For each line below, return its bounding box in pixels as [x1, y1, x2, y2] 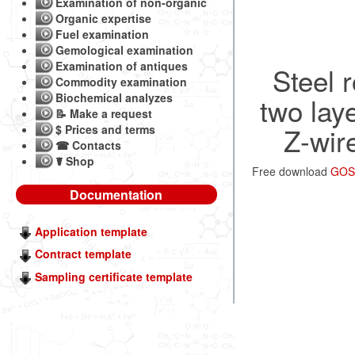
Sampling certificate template [35, 268, 193, 284]
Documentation [70, 185, 163, 204]
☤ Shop [55, 153, 94, 169]
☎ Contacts [55, 137, 121, 153]
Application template [35, 223, 147, 239]
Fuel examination [55, 26, 149, 42]
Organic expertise [55, 10, 151, 26]
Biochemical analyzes [55, 90, 173, 105]
